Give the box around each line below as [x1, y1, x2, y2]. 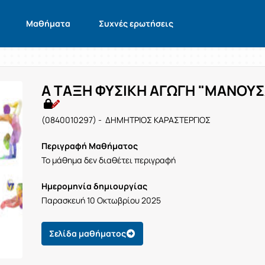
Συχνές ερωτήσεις [99, 18, 173, 29]
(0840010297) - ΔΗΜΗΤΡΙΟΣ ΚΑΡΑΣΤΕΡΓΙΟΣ [41, 114, 211, 125]
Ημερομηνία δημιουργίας [41, 180, 148, 192]
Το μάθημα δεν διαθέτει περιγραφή [41, 154, 176, 166]
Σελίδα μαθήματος [49, 228, 127, 239]
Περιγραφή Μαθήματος [41, 140, 138, 151]
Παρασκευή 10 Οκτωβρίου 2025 [41, 195, 161, 206]
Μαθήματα [26, 18, 70, 29]
